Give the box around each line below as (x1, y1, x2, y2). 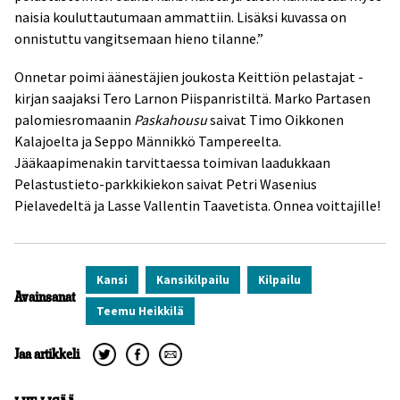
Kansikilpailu (163, 272, 229, 288)
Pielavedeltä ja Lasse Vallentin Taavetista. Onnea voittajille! (14, 196, 380, 215)
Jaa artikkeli (14, 346, 79, 363)
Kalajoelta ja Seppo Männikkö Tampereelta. (14, 132, 281, 151)
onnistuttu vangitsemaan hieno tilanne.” (14, 29, 263, 47)
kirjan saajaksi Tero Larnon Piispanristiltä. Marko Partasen (14, 89, 371, 108)
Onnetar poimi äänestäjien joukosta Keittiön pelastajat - (14, 68, 363, 87)
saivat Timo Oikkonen (207, 111, 344, 129)
